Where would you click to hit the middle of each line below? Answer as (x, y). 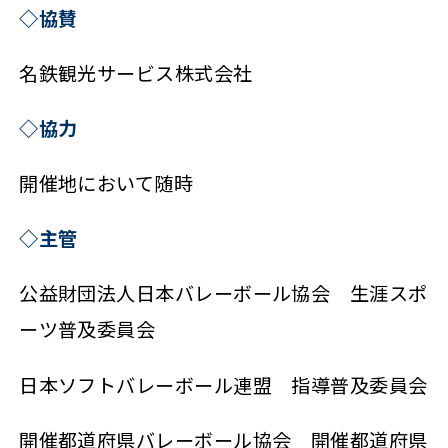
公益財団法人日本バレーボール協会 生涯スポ (223, 293)
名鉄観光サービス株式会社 (136, 72)
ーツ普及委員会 (87, 329)
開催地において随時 (106, 183)
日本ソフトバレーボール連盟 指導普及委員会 (223, 384)
